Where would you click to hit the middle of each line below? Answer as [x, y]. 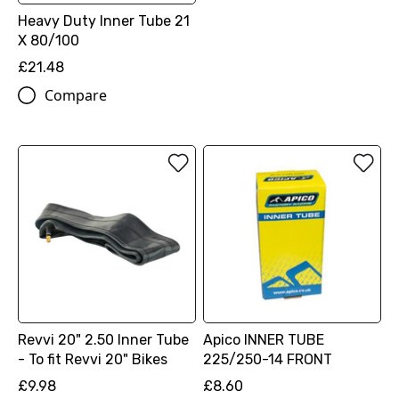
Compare [76, 96]
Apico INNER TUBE [263, 340]
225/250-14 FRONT [267, 360]
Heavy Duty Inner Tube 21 [104, 21]
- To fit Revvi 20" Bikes [93, 360]
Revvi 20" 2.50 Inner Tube [103, 340]
